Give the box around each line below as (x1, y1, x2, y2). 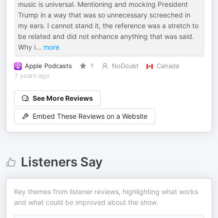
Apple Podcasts (25, 62, 72, 70)
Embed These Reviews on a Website (33, 112, 147, 121)
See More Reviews (33, 94, 93, 103)
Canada (156, 62, 179, 70)
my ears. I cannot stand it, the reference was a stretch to (18, 21, 199, 30)
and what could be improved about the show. (14, 198, 159, 207)
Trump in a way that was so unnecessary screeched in (18, 11, 190, 19)
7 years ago (14, 72, 50, 80)
